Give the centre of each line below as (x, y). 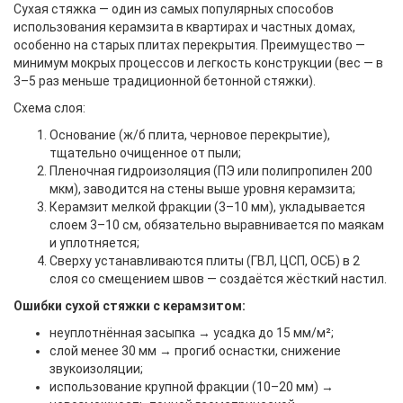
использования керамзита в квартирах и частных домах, (184, 27)
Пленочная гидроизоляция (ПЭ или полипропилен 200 (211, 171)
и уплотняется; (94, 243)
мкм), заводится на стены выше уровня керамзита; (202, 189)
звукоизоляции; (96, 369)
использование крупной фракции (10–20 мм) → (192, 387)
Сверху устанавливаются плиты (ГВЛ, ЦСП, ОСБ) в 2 (205, 261)
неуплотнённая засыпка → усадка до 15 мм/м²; (192, 333)
